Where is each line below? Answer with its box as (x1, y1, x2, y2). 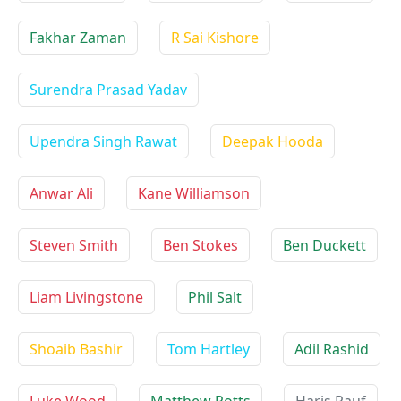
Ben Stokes (163, 235, 238, 255)
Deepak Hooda (222, 132, 323, 151)
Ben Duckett (283, 235, 366, 255)
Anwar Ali (30, 183, 93, 203)
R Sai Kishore (171, 28, 259, 47)
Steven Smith (30, 235, 118, 255)
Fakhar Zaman (30, 28, 126, 47)
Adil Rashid (294, 339, 369, 359)
